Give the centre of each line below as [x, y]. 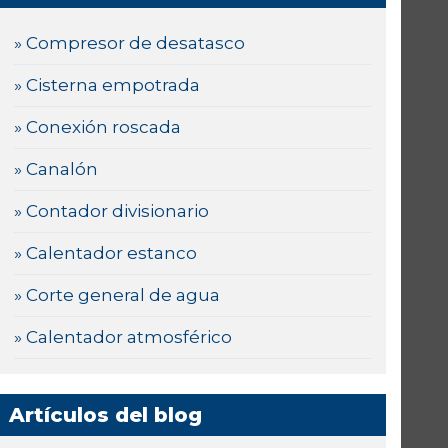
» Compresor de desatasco [130, 43]
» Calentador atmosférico [123, 337]
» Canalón [56, 169]
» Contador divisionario [112, 211]
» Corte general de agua [117, 295]
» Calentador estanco [106, 253]
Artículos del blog [106, 415]
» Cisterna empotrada [107, 85]
